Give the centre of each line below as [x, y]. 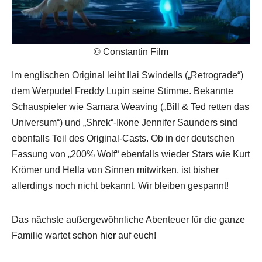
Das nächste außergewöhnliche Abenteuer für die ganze [128, 219]
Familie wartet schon [56, 235]
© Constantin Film [131, 52]
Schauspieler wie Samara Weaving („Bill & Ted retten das [130, 106]
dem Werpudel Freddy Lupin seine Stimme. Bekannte [123, 91]
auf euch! [136, 235]
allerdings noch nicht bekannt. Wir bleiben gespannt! [120, 185]
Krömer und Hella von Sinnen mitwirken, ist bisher [115, 170]
